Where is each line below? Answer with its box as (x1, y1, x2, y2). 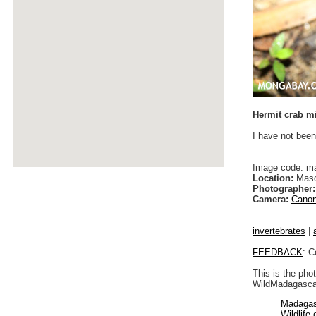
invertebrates (253, 225, 305, 236)
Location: (253, 172, 293, 183)
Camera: (253, 193, 288, 205)
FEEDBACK (253, 246, 303, 257)
